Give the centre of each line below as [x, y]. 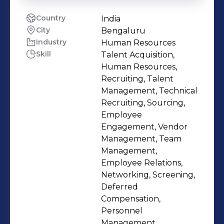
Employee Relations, [142, 163]
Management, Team [141, 139]
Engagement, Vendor [144, 127]
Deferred [119, 187]
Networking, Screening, [148, 175]
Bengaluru [123, 31]
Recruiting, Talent [137, 79]
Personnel [122, 211]
